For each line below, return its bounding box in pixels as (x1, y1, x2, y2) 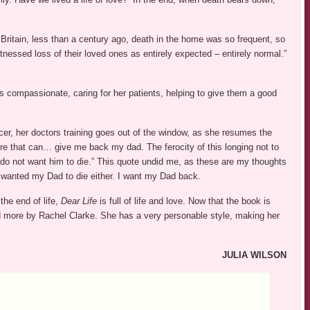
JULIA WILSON (221, 250, 286, 261)
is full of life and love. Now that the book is (99, 196, 271, 207)
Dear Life (60, 196, 100, 207)
